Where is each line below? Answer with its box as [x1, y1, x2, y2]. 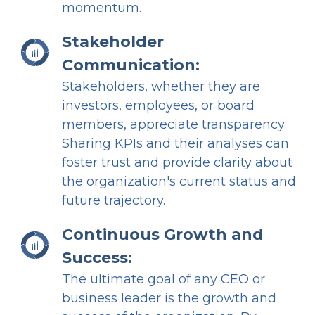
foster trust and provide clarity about [62, 155, 292, 171]
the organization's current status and [62, 174, 296, 190]
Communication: [62, 56, 200, 75]
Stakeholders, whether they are [62, 79, 260, 95]
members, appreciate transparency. [62, 117, 286, 133]
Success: [62, 248, 132, 268]
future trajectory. [62, 193, 165, 209]
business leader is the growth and [62, 290, 276, 307]
